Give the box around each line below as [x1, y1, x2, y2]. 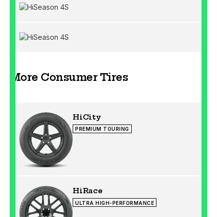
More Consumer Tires [10, 70, 128, 84]
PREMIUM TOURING [75, 126, 129, 132]
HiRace [73, 186, 103, 196]
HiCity [73, 112, 101, 122]
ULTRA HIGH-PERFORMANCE [75, 200, 155, 206]
